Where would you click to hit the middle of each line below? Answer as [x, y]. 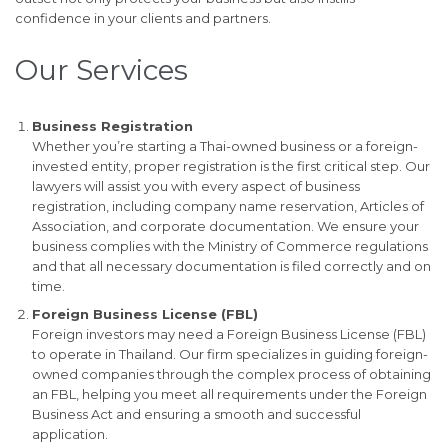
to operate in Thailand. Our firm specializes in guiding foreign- [229, 353]
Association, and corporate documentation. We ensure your [225, 225]
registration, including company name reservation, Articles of [227, 205]
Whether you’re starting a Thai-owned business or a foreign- [224, 145]
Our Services [101, 69]
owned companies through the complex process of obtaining [231, 373]
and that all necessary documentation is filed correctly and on [231, 265]
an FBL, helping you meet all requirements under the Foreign [229, 393]
